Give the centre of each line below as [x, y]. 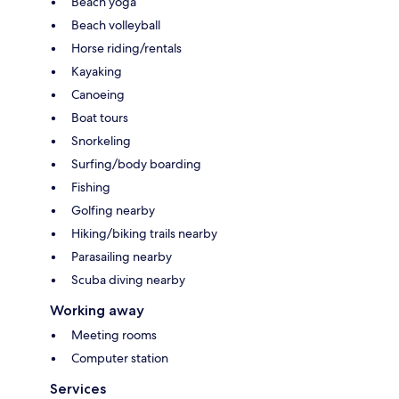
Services [78, 388]
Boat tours [100, 117]
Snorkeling [101, 140]
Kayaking [97, 71]
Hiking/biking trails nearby [144, 233]
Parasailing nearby [122, 256]
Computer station [120, 358]
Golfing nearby [113, 210]
